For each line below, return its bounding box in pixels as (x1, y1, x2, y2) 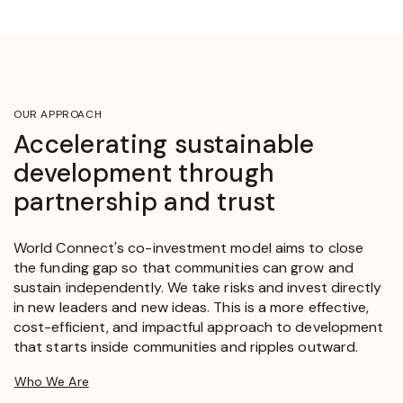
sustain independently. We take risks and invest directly (13, 277, 382, 297)
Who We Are (14, 372, 89, 390)
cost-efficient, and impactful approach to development (13, 317, 384, 336)
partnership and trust (13, 184, 275, 219)
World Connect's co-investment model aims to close (13, 237, 363, 257)
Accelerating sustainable (13, 127, 315, 161)
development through (13, 156, 275, 190)
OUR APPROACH (13, 106, 103, 121)
